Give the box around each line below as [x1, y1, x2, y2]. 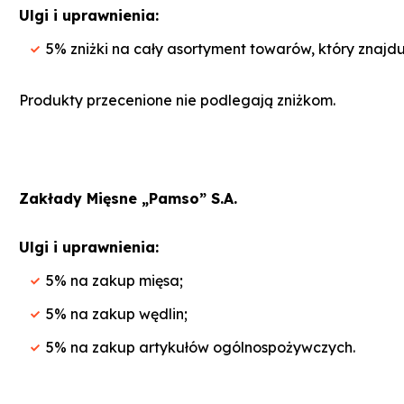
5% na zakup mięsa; [46, 271, 183, 289]
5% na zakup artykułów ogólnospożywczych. [46, 337, 355, 356]
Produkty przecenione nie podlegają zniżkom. [19, 90, 335, 109]
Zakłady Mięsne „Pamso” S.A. [19, 188, 237, 207]
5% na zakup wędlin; [46, 304, 188, 323]
